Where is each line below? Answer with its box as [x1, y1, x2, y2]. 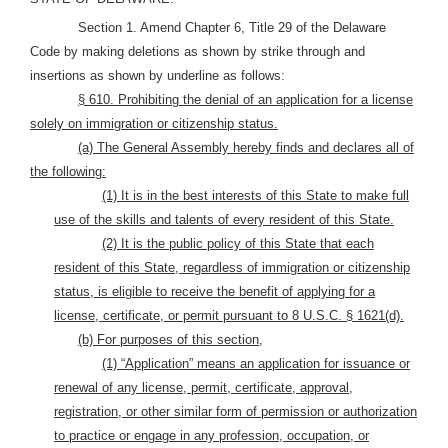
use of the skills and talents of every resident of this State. [54, 212, 394, 227]
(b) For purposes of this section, [78, 332, 263, 347]
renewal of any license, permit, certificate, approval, [54, 380, 353, 395]
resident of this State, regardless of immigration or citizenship [54, 260, 410, 275]
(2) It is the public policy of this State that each [102, 236, 374, 251]
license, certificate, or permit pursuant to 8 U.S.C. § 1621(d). [54, 308, 404, 323]
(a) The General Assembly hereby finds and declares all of [78, 140, 414, 155]
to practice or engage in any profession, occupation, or [54, 428, 369, 443]
